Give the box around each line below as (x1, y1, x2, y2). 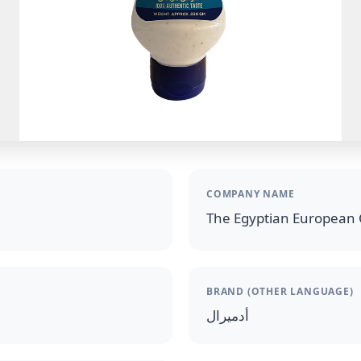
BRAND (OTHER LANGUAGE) (206, 284, 354, 298)
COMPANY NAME (206, 187, 295, 201)
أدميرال (206, 306, 249, 325)
